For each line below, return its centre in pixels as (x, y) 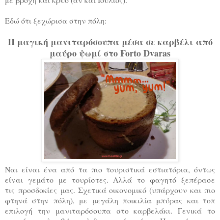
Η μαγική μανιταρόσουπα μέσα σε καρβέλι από (110, 42)
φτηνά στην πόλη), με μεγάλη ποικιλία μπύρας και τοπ (110, 200)
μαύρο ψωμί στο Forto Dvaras (110, 53)
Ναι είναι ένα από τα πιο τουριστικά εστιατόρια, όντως (110, 169)
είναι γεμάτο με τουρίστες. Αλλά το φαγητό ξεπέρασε (110, 180)
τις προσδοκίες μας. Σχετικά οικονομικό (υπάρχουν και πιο (110, 190)
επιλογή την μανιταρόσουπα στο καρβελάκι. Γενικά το (110, 211)
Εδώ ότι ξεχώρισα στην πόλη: (56, 21)
